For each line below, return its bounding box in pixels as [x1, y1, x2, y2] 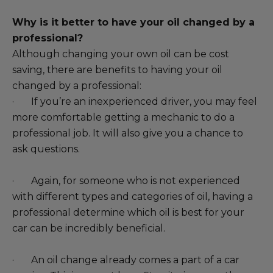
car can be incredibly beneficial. [12, 222, 165, 234]
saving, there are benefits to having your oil [12, 64, 222, 76]
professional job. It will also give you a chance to [12, 127, 243, 139]
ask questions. [12, 143, 80, 155]
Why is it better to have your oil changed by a [12, 16, 255, 28]
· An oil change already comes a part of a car [12, 254, 239, 266]
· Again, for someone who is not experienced [12, 175, 240, 186]
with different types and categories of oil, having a [12, 191, 253, 202]
